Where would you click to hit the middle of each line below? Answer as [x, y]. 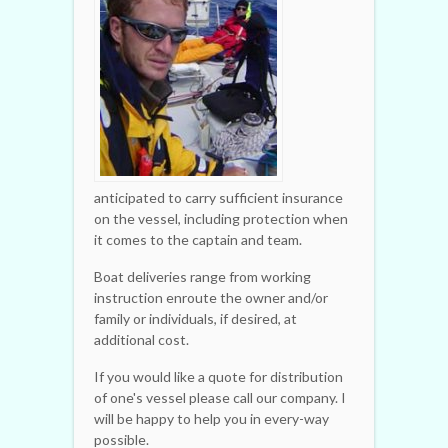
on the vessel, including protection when [221, 218]
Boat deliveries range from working [202, 276]
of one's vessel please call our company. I [220, 397]
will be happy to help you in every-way [211, 418]
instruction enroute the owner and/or [211, 297]
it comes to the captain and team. [198, 239]
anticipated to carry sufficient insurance [218, 197]
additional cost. [141, 339]
